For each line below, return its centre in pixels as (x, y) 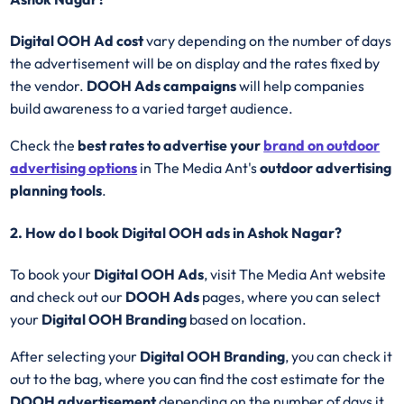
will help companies (301, 86)
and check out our (68, 296)
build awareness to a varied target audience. (152, 109)
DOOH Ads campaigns (162, 86)
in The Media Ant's (199, 168)
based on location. (250, 319)
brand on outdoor (322, 146)
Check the (44, 146)
